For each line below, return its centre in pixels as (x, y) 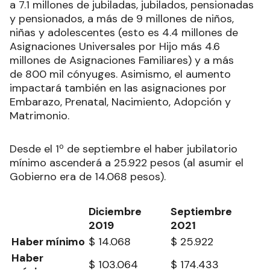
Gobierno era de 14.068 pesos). (88, 176)
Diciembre (115, 211)
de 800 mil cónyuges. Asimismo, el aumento (120, 74)
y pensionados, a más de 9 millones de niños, (122, 18)
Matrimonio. (39, 115)
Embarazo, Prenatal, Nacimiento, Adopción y (120, 102)
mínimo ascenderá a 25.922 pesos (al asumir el (127, 162)
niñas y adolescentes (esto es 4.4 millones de (124, 32)
